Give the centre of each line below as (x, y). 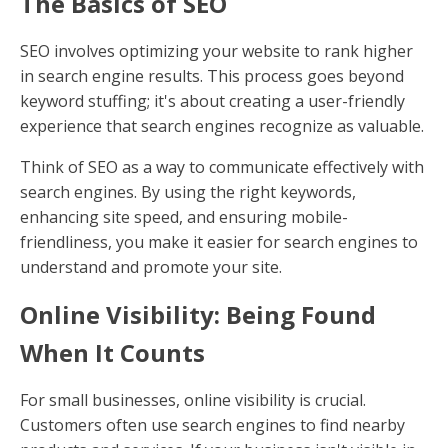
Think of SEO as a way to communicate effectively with (222, 166)
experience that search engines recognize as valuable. (222, 125)
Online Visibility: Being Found (198, 314)
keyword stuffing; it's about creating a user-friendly (212, 100)
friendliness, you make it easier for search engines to (219, 241)
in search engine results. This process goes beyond (212, 75)
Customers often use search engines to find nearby (212, 424)
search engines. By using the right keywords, (188, 191)
